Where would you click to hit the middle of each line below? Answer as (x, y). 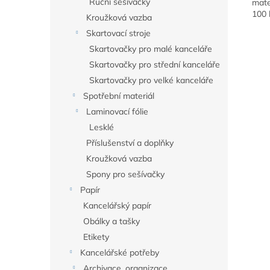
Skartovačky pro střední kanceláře (155, 64)
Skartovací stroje (118, 33)
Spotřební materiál (119, 96)
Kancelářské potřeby (120, 253)
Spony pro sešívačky (125, 174)
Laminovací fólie (117, 111)
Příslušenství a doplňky (130, 143)
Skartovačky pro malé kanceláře (151, 49)
